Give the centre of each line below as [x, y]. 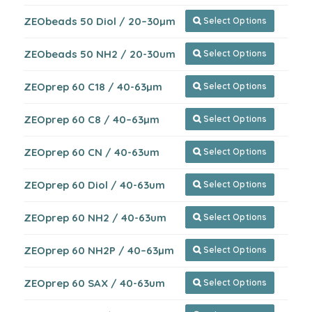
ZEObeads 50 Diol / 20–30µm [100, 21]
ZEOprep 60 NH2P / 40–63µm [99, 250]
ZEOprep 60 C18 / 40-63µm [93, 87]
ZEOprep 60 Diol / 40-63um [94, 185]
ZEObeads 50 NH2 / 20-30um [100, 54]
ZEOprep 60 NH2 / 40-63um [95, 218]
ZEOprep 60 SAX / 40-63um [94, 283]
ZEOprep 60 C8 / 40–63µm [92, 119]
